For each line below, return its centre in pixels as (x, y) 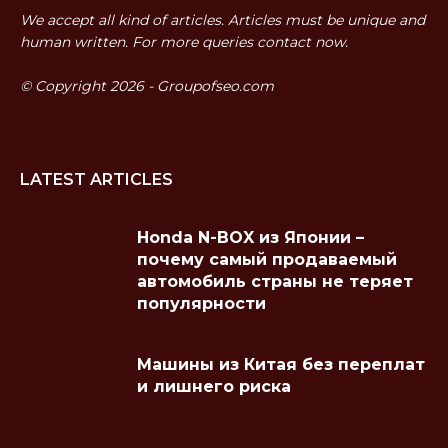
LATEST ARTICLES (96, 179)
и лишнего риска (214, 386)
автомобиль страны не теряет (275, 281)
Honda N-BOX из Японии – (250, 237)
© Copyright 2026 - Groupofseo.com (147, 85)
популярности (201, 303)
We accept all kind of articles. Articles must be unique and (222, 19)
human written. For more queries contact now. (184, 41)
